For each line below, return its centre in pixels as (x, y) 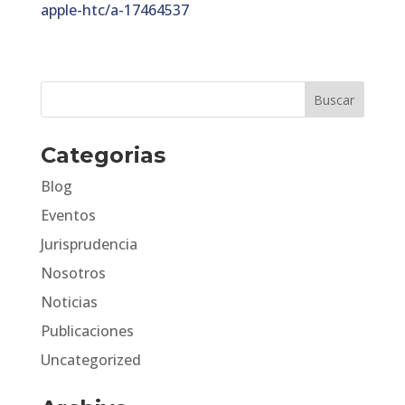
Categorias (103, 155)
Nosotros (73, 273)
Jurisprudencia (89, 244)
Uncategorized (90, 360)
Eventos (68, 215)
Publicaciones (87, 331)
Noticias (69, 302)
